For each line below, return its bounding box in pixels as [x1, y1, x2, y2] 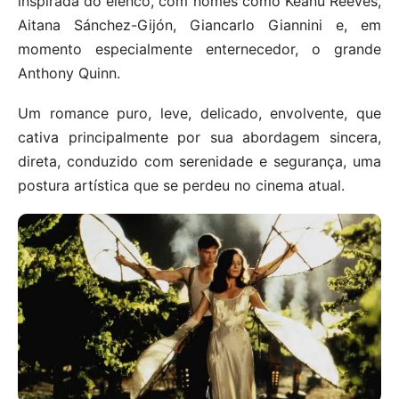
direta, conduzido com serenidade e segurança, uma [18, 152, 381, 171]
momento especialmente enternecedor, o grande [18, 40, 381, 59]
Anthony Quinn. [18, 64, 120, 83]
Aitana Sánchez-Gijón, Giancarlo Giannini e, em [18, 16, 381, 35]
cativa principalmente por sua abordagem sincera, [18, 128, 381, 147]
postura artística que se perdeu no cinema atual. [18, 176, 345, 195]
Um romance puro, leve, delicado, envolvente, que [18, 104, 381, 123]
